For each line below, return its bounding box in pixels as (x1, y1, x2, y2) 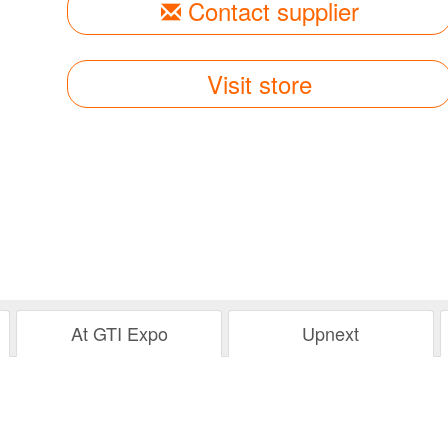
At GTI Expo (70, 320, 168, 346)
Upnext (302, 320, 360, 346)
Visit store (207, 66, 313, 101)
